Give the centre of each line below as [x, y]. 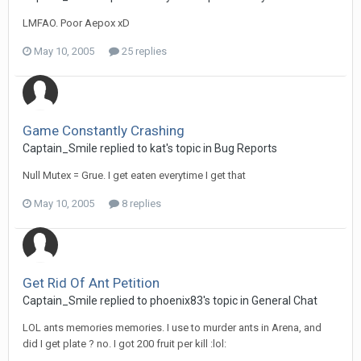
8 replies [140, 203]
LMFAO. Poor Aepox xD [76, 23]
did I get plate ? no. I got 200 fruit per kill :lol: [124, 344]
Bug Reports [246, 148]
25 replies [143, 51]
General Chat [284, 301]
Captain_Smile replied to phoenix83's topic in [137, 301]
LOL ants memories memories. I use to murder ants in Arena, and [172, 328]
